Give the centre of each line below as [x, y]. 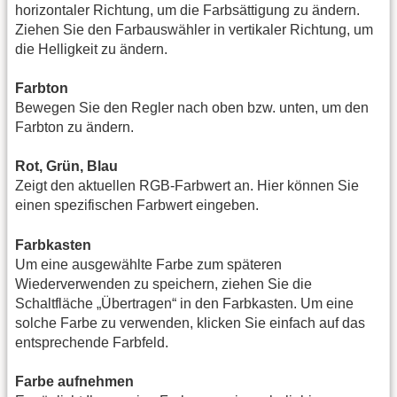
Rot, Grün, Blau [66, 167]
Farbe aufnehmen [74, 382]
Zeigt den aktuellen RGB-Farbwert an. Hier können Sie [187, 186]
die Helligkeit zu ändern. [91, 49]
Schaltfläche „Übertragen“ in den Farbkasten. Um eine [184, 303]
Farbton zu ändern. [74, 127]
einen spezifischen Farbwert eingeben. [137, 206]
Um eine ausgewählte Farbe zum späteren [148, 264]
